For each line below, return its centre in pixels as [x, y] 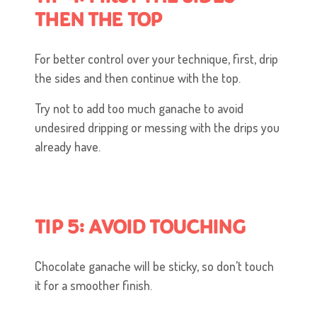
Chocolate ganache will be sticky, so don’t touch [155, 266]
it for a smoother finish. [95, 286]
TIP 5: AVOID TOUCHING [140, 227]
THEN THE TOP [99, 20]
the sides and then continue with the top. [139, 78]
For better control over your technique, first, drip [157, 59]
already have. [69, 147]
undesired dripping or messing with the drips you [157, 128]
